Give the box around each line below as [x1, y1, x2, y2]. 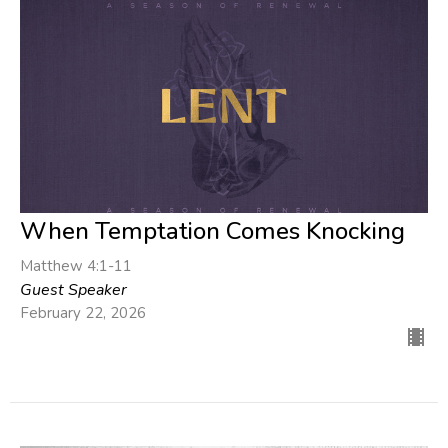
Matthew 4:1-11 [20, 255, 132, 276]
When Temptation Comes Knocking [20, 214, 405, 247]
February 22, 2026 [20, 302, 146, 323]
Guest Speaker [20, 278, 127, 301]
